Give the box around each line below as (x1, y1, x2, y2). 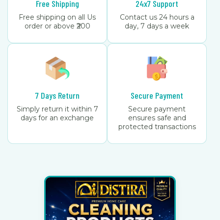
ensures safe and (128, 113, 186, 122)
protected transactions (118, 122, 196, 131)
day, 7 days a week (125, 22, 189, 30)
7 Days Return (35, 90, 80, 101)
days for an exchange (21, 113, 94, 122)
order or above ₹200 (24, 22, 90, 30)
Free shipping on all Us (19, 13, 96, 22)
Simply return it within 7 (16, 105, 98, 113)
